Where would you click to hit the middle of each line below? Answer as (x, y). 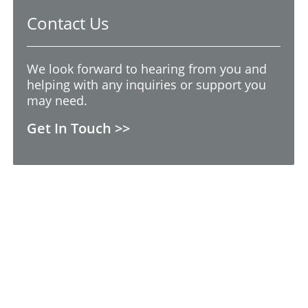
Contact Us (68, 23)
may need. (57, 100)
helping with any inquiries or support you (147, 84)
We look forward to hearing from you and (147, 68)
